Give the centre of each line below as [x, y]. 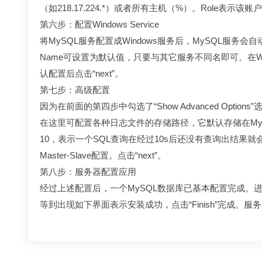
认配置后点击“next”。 [82, 73]
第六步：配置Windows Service [99, 24]
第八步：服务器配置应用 [88, 172]
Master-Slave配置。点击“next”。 [103, 155]
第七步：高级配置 [75, 90]
